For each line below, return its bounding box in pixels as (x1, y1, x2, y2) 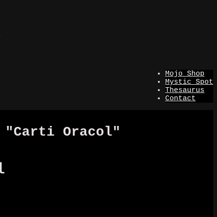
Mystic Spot (165, 78, 213, 87)
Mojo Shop (165, 70, 204, 78)
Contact (165, 94, 196, 103)
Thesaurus (165, 86, 204, 95)
